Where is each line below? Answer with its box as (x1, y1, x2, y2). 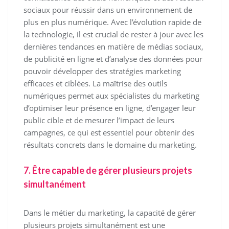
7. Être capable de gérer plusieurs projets (24, 164, 192, 176)
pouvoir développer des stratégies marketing (24, 65, 181, 76)
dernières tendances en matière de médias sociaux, (24, 41, 203, 52)
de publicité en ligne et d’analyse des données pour (24, 53, 202, 64)
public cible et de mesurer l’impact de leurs (24, 114, 174, 125)
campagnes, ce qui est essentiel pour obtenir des (24, 127, 194, 138)
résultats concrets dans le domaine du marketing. (24, 139, 197, 150)
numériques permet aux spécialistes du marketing (24, 90, 199, 101)
